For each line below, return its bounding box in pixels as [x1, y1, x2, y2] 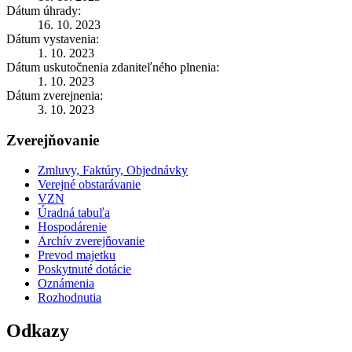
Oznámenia [38, 277, 94, 291]
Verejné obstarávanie [38, 178, 141, 192]
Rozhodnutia [38, 291, 101, 305]
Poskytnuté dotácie [38, 262, 131, 277]
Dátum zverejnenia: [6, 88, 103, 102]
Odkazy [6, 321, 69, 342]
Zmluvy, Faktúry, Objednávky [38, 163, 188, 178]
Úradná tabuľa [38, 206, 110, 220]
